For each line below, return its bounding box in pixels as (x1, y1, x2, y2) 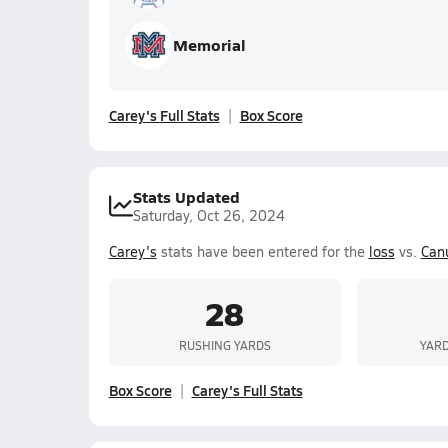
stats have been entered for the (156, 242, 369, 261)
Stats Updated (132, 185, 240, 208)
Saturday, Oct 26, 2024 (132, 206, 285, 225)
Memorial (172, 33, 246, 56)
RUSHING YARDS (178, 336, 271, 353)
